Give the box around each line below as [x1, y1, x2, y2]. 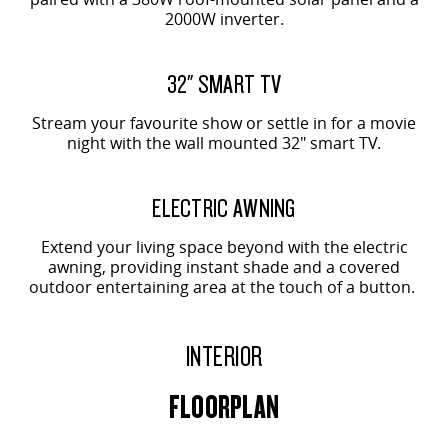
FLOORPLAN [168, 384, 280, 426]
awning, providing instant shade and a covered [48, 255, 400, 278]
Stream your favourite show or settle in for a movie [32, 111, 416, 134]
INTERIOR [185, 336, 263, 373]
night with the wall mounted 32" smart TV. [67, 131, 381, 154]
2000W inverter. [164, 7, 284, 30]
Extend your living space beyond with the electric [40, 235, 408, 258]
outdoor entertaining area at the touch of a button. [29, 275, 419, 298]
